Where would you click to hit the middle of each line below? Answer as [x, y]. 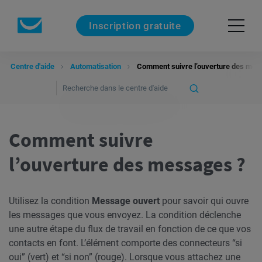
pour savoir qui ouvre [205, 201]
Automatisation [96, 66]
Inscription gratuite [135, 25]
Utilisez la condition [50, 201]
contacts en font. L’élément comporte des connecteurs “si [125, 243]
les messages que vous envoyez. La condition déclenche [125, 215]
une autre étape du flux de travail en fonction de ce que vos [130, 229]
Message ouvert [127, 201]
